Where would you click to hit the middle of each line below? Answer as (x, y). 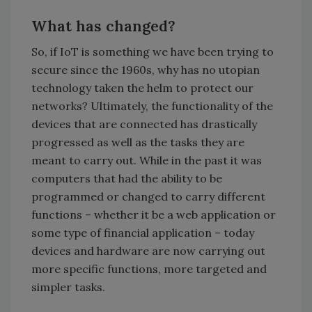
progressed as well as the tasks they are (138, 142)
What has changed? (103, 26)
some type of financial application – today (143, 233)
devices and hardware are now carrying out (148, 251)
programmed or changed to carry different (148, 197)
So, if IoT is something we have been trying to (153, 52)
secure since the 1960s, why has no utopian (146, 70)
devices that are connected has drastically (144, 124)
